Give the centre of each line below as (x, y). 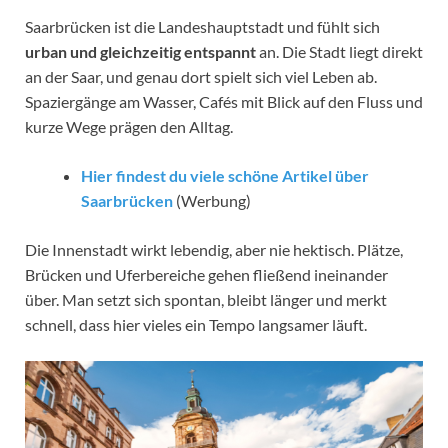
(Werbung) (212, 200)
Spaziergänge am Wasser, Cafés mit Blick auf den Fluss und (224, 101)
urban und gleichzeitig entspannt (140, 51)
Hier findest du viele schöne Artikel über (225, 175)
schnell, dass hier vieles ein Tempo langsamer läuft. (196, 324)
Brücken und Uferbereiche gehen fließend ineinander (206, 274)
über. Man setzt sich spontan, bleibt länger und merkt (206, 299)
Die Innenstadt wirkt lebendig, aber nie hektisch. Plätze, (214, 249)
